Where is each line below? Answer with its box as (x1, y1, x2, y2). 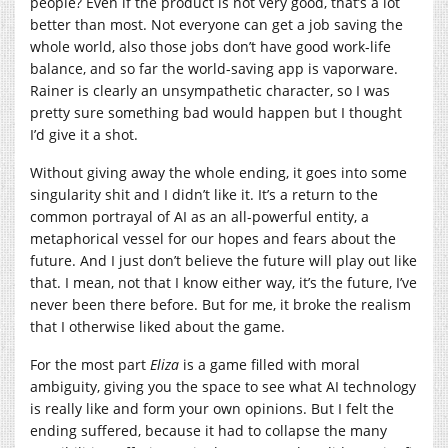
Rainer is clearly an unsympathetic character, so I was (30, 80, 390, 100)
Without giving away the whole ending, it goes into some (30, 162, 407, 182)
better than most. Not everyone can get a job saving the (30, 14, 403, 34)
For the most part (30, 354, 150, 374)
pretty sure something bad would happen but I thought (30, 102, 402, 122)
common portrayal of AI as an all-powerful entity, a (30, 206, 369, 226)
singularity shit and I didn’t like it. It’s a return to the (30, 184, 378, 204)
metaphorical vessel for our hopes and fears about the (30, 228, 396, 248)
